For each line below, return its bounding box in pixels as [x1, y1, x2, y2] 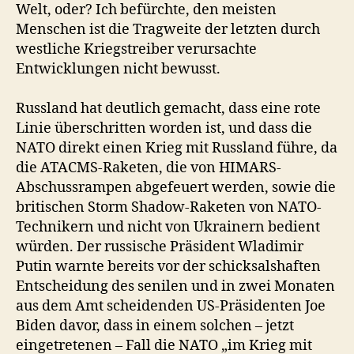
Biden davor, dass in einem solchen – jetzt [16, 317, 294, 335]
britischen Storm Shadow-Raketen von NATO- [16, 198, 322, 217]
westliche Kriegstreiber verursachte [16, 40, 257, 58]
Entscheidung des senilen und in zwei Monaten [16, 277, 335, 296]
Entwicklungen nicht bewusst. [16, 60, 220, 78]
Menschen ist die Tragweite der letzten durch [16, 21, 320, 39]
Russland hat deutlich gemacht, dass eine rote [16, 100, 321, 118]
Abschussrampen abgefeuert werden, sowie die [16, 179, 336, 197]
